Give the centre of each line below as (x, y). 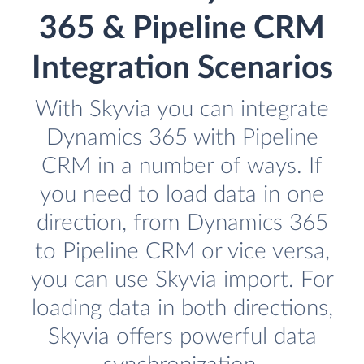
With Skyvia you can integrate (182, 110)
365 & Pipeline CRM (182, 29)
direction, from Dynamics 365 (182, 223)
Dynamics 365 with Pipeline (182, 138)
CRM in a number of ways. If (182, 167)
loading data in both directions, (182, 309)
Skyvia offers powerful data (182, 337)
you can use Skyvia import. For (182, 280)
